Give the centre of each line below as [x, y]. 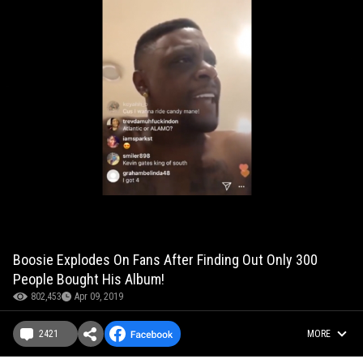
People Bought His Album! [89, 280]
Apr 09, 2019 [99, 297]
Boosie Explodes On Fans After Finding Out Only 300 [165, 260]
